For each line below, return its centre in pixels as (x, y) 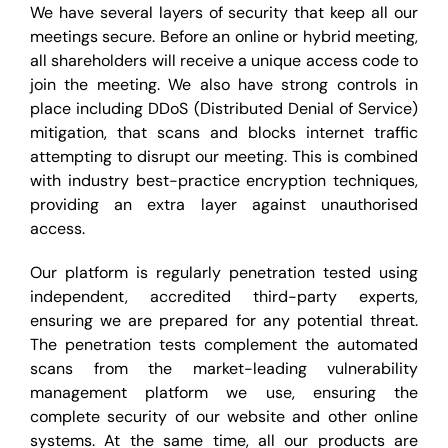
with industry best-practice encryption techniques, (224, 180)
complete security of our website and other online (224, 416)
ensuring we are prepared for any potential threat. (224, 320)
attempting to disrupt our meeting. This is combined (224, 156)
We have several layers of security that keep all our (224, 12)
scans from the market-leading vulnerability (224, 368)
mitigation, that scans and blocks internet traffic (224, 132)
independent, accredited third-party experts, (224, 296)
